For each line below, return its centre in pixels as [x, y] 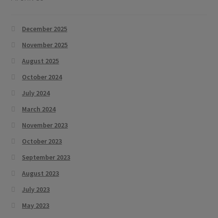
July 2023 [36, 190]
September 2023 [46, 157]
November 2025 [45, 45]
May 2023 [36, 206]
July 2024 [36, 93]
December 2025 [45, 29]
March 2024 [39, 109]
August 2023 [41, 173]
